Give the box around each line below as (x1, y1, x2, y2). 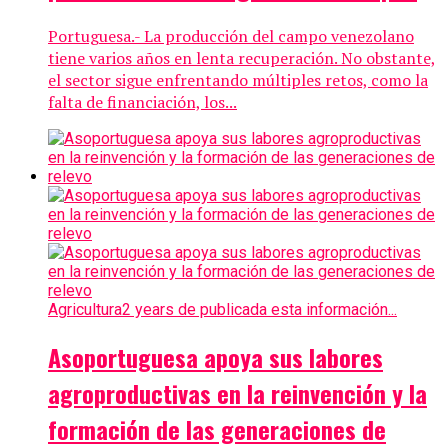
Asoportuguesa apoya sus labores (48, 338, 383, 375)
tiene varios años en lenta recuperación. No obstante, (48, 46, 436, 69)
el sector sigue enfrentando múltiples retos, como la (48, 68, 428, 91)
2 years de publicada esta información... (122, 299, 397, 319)
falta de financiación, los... (48, 90, 237, 113)
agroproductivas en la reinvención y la (48, 374, 427, 411)
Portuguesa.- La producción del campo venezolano (48, 24, 414, 47)
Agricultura (48, 299, 122, 319)
